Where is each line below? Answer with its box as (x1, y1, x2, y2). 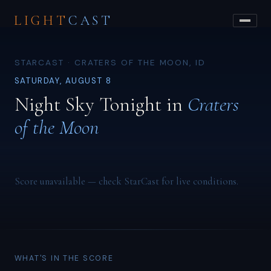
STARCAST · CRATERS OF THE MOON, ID (14, 56, 206, 68)
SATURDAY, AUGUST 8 (14, 76, 112, 87)
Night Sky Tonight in (14, 91, 188, 117)
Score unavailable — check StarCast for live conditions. (14, 175, 238, 188)
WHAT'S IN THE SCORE (14, 253, 114, 264)
